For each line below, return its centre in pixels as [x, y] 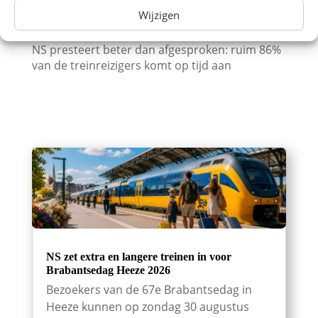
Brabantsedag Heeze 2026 [108, 270]
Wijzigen [159, 15]
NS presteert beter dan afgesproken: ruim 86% [156, 49]
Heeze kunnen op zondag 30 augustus [147, 307]
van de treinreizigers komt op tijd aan [131, 65]
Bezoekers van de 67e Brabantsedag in [149, 290]
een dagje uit [66, 28]
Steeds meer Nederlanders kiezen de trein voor [158, 12]
